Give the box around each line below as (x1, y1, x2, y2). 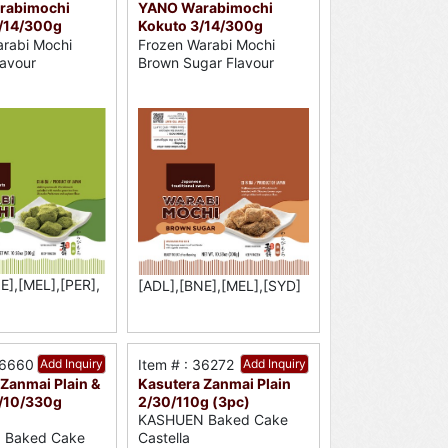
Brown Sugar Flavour (137, 53, 274, 71)
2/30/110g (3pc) (137, 392, 250, 410)
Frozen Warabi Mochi (137, 35, 275, 53)
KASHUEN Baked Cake (137, 410, 288, 428)
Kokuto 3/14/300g (137, 17, 263, 35)
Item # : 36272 (137, 355, 234, 373)
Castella (137, 428, 190, 446)
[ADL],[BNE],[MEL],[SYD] (137, 276, 301, 294)
